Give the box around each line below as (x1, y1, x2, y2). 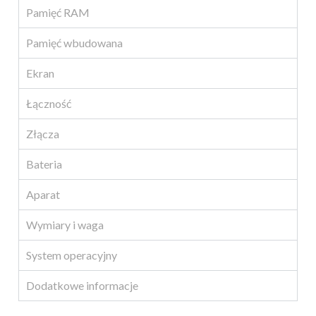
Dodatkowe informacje (26, 279, 138, 293)
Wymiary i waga (26, 218, 104, 232)
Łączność (26, 97, 71, 111)
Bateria (26, 157, 62, 171)
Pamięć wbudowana (26, 36, 123, 50)
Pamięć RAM (26, 6, 90, 20)
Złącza (26, 127, 59, 141)
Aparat (26, 188, 60, 202)
